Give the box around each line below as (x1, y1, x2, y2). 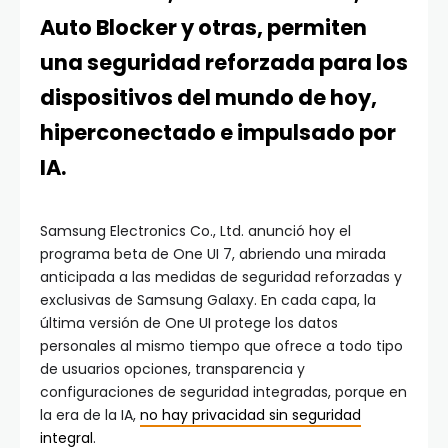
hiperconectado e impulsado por (40, 118, 396, 148)
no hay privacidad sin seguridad (140, 405, 361, 426)
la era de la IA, (40, 405, 140, 426)
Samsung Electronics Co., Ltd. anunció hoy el (40, 221, 351, 242)
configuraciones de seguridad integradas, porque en (40, 382, 407, 403)
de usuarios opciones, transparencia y (40, 359, 305, 380)
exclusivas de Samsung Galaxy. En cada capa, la (40, 290, 376, 311)
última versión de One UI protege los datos (40, 313, 338, 334)
